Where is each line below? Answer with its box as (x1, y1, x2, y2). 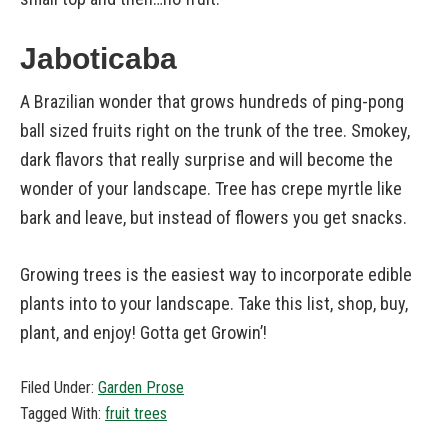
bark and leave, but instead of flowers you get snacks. (20, 207, 407, 228)
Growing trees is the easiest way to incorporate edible (20, 264, 412, 285)
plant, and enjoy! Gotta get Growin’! (20, 322, 267, 343)
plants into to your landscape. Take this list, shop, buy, (20, 293, 408, 314)
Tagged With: (20, 404, 105, 423)
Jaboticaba (20, 42, 177, 75)
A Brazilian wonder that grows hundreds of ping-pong (20, 91, 404, 112)
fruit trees (105, 404, 167, 423)
